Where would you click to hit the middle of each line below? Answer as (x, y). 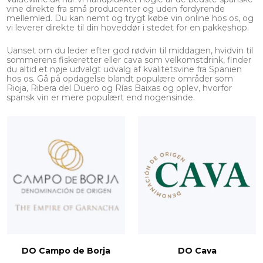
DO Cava (197, 251)
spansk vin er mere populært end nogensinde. (101, 98)
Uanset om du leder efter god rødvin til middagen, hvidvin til (130, 51)
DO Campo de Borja (66, 251)
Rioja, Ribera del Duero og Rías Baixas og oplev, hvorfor (119, 88)
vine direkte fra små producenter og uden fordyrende (116, 9)
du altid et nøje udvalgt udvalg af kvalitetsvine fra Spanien (124, 70)
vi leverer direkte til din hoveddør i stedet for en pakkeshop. (128, 28)
